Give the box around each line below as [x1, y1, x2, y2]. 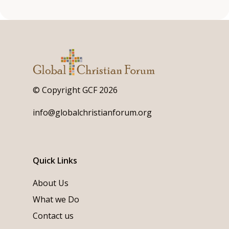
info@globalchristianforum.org [33, 107, 152, 119]
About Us [33, 177, 68, 189]
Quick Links [33, 155, 77, 167]
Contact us [33, 210, 74, 222]
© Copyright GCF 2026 [33, 84, 118, 96]
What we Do [33, 194, 79, 205]
